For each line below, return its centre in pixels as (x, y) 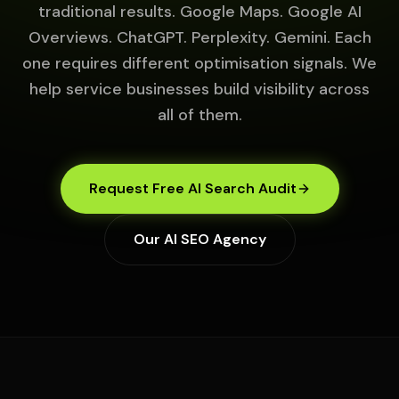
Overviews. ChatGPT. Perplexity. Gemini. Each (199, 37)
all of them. (199, 115)
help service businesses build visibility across (199, 89)
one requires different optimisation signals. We (199, 63)
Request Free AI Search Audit (192, 188)
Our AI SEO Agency (199, 239)
